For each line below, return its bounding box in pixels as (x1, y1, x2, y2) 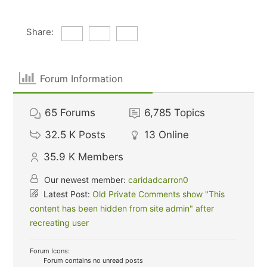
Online (159, 129, 190, 141)
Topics (174, 107, 206, 119)
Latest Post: (41, 189, 93, 199)
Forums (60, 107, 96, 119)
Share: (26, 26, 54, 38)
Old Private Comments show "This (92, 189, 225, 199)
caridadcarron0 (128, 175, 189, 185)
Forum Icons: (30, 247, 70, 255)
